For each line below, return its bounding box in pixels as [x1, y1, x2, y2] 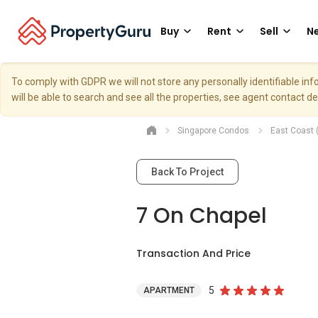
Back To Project [151, 166, 224, 177]
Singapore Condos [177, 126, 249, 136]
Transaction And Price [136, 246, 251, 261]
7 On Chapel [136, 201, 267, 231]
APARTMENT [143, 285, 194, 295]
